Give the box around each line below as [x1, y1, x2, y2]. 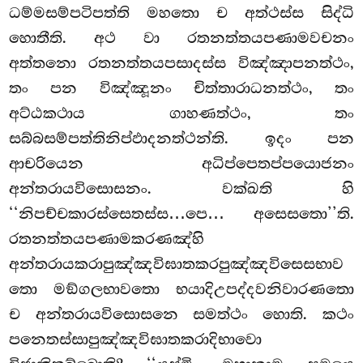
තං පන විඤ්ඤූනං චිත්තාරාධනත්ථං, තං [9, 79, 354, 97]
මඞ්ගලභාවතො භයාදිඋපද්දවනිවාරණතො [53, 280, 354, 298]
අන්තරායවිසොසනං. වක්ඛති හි [9, 179, 354, 198]
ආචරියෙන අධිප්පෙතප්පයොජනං [9, 154, 354, 173]
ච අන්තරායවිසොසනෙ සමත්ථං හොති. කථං [9, 305, 354, 323]
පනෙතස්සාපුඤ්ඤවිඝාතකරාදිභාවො [9, 330, 263, 348]
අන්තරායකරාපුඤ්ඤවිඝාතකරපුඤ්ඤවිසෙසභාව [9, 254, 344, 273]
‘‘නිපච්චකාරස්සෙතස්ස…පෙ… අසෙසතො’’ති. [9, 204, 354, 223]
